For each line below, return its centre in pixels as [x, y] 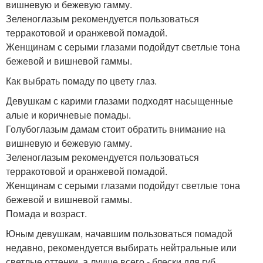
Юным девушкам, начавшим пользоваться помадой [119, 233]
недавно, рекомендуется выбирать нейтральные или [121, 247]
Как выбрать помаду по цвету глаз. [81, 80]
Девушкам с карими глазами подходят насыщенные [119, 100]
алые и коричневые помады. [68, 114]
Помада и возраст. [46, 213]
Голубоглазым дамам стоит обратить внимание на [116, 129]
